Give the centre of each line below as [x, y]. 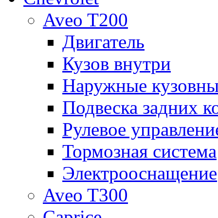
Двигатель [103, 42]
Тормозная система [139, 151]
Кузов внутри [117, 64]
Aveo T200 [85, 20]
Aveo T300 [85, 195]
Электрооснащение [140, 173]
